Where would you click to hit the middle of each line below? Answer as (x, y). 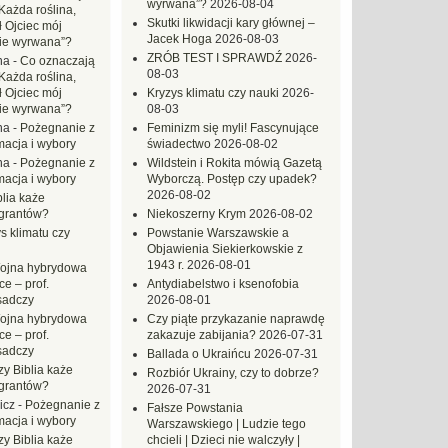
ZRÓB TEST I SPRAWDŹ (214, 58)
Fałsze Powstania (195, 408)
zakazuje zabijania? (201, 335)
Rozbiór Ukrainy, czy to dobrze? (233, 373)
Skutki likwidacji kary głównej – (231, 23)
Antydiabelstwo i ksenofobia (223, 284)
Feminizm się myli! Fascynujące (233, 128)
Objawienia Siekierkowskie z (225, 249)
